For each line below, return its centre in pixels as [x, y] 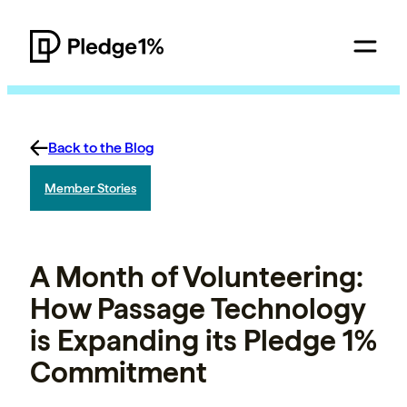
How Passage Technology [198, 309]
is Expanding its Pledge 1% [203, 341]
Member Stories [90, 188]
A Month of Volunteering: [197, 278]
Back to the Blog [101, 148]
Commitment [119, 373]
